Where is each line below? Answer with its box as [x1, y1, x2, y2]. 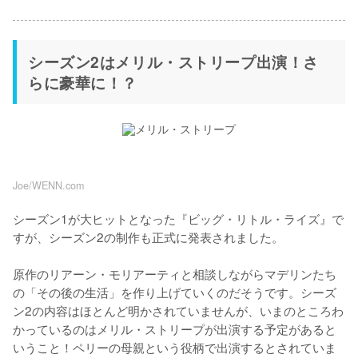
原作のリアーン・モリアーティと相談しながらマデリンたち [13, 264, 336, 282]
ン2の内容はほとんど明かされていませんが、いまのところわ [13, 300, 344, 319]
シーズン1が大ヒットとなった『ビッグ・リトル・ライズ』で [13, 209, 344, 227]
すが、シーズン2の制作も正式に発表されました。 [13, 227, 284, 245]
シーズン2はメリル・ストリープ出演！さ [28, 50, 319, 73]
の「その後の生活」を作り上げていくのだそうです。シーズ [13, 282, 336, 300]
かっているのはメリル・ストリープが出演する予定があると [13, 319, 336, 337]
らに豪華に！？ [28, 70, 138, 93]
